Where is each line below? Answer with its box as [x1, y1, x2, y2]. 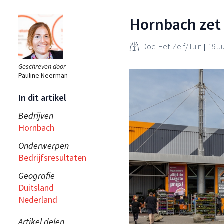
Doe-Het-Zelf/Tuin [142, 41, 202, 51]
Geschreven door [18, 61, 66, 71]
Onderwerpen [18, 139, 69, 151]
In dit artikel [18, 91, 66, 103]
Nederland [18, 193, 57, 205]
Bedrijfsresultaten [18, 151, 86, 163]
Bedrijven [18, 109, 53, 121]
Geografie [18, 169, 55, 181]
